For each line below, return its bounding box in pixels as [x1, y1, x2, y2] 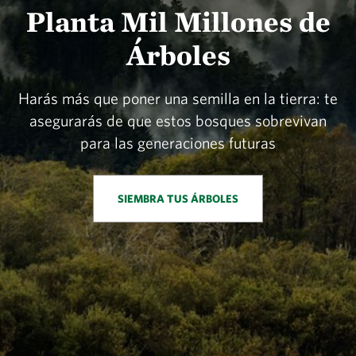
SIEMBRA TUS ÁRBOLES [118, 192, 238, 206]
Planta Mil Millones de [25, 4, 331, 40]
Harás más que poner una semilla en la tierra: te [18, 89, 338, 108]
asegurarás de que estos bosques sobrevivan [29, 111, 327, 130]
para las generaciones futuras [80, 133, 276, 153]
